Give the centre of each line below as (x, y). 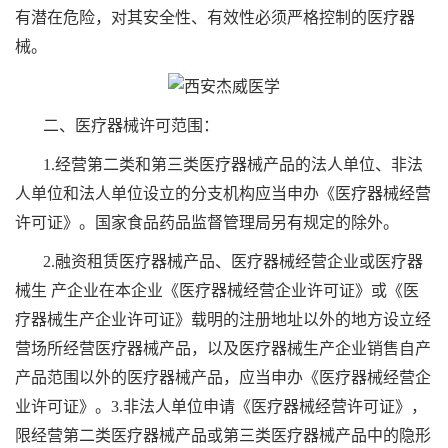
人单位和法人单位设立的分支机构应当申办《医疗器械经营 (223, 193)
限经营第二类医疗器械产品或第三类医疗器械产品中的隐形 (223, 435)
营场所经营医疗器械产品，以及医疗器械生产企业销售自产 (223, 348)
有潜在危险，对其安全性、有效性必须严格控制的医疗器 (215, 17)
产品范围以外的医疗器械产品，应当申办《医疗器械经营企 (223, 377)
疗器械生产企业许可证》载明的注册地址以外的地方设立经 (223, 319)
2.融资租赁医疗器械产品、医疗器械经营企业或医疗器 (233, 261)
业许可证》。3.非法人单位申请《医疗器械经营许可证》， (221, 406)
